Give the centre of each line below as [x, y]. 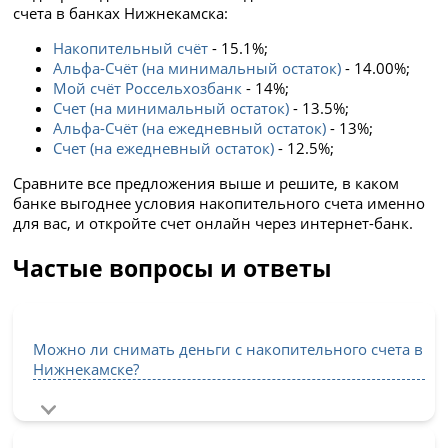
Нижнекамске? [86, 368]
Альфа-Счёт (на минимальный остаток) [197, 67]
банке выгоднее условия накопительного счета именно [219, 203]
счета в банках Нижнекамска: [121, 12]
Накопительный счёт [131, 47]
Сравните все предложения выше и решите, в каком [206, 183]
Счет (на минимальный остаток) [171, 107]
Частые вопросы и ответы [173, 268]
